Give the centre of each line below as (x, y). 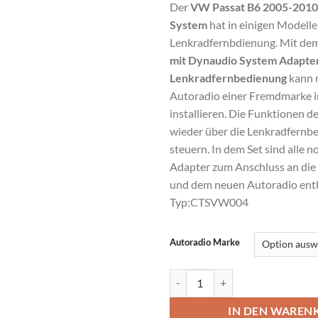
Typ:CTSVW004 (209, 202)
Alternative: (196, 234)
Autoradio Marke (205, 242)
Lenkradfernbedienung (229, 77)
